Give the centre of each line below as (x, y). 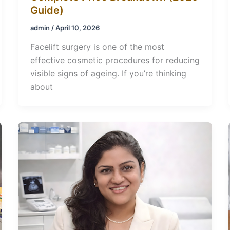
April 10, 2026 (77, 27)
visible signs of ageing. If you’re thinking (108, 74)
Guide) (47, 10)
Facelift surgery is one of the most (97, 47)
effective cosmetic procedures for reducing (115, 60)
